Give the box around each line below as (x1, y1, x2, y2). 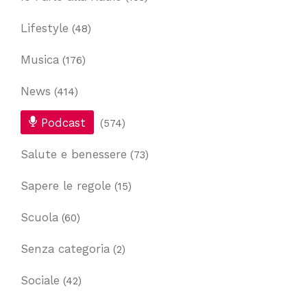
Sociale (21, 273, 60, 288)
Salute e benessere (21, 147, 127, 162)
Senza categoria (21, 242, 110, 256)
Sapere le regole (21, 179, 111, 193)
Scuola (21, 210, 58, 225)
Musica (21, 53, 59, 67)
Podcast (41, 116, 86, 130)
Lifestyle (21, 21, 69, 36)
